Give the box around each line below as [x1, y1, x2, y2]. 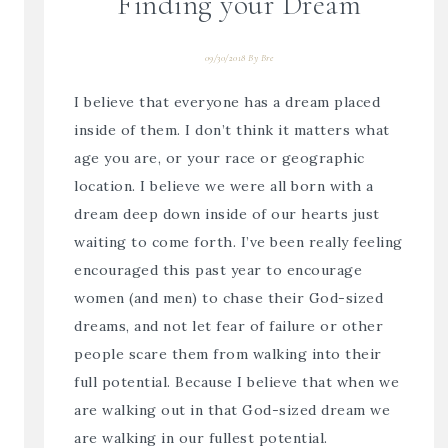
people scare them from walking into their [74, 344, 382, 363]
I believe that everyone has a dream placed [74, 92, 381, 111]
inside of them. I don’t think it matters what [74, 120, 390, 139]
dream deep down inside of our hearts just [74, 204, 380, 223]
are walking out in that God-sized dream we [74, 400, 391, 419]
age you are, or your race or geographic [74, 148, 365, 167]
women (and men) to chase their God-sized [74, 288, 384, 307]
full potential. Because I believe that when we [74, 372, 400, 391]
